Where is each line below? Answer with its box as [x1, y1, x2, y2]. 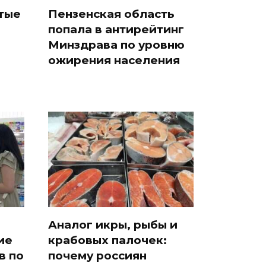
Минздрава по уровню [48, 37, 185, 52]
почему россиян [48, 248, 147, 262]
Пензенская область [48, 7, 174, 21]
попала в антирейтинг [48, 22, 184, 36]
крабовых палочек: [48, 233, 167, 247]
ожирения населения [48, 53, 180, 67]
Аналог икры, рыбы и [48, 217, 178, 232]
